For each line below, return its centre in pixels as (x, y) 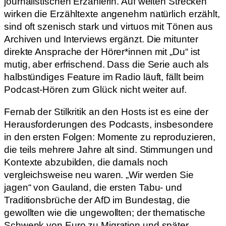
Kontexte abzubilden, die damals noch (86, 162)
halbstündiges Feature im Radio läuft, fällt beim (104, 77)
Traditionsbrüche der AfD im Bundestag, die (97, 200)
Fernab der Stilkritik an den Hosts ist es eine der (106, 111)
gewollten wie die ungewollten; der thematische (105, 212)
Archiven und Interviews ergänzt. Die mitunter (101, 39)
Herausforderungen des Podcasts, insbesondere (109, 124)
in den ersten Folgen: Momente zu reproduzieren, (110, 137)
